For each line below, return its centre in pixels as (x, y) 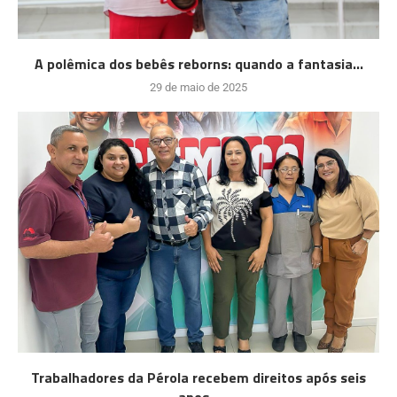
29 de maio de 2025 (198, 87)
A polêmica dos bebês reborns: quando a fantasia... (198, 63)
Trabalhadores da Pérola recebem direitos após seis (198, 377)
